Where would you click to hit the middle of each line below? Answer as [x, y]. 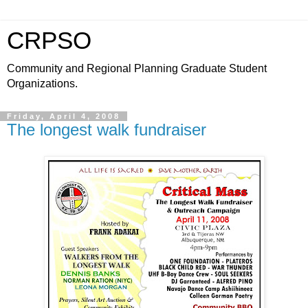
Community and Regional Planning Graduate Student [137, 68]
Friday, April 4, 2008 [64, 116]
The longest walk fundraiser [107, 130]
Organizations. [42, 84]
